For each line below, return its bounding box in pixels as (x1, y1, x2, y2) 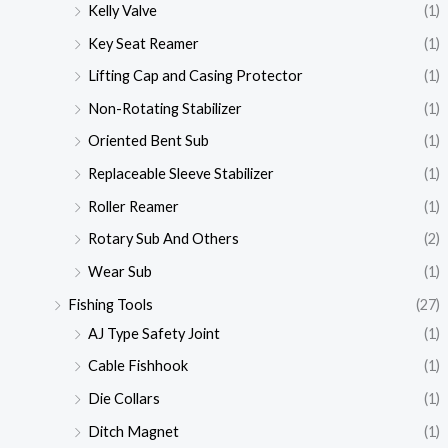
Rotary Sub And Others (87, 230, 239, 248)
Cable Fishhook (87, 357, 188, 375)
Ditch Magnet (87, 422, 179, 440)
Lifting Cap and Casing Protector (87, 67, 303, 85)
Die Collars (87, 389, 160, 407)
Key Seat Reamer (87, 34, 199, 52)
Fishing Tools (67, 295, 153, 313)
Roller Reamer (87, 197, 179, 215)
